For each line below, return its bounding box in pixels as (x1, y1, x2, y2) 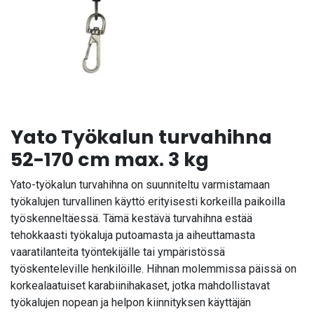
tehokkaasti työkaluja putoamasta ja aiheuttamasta (11, 228, 255, 242)
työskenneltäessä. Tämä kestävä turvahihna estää (11, 211, 252, 225)
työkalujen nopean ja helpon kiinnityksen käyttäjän (11, 295, 251, 309)
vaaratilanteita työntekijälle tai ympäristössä (11, 245, 225, 259)
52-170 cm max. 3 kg (11, 146, 209, 172)
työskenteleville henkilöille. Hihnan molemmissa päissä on (11, 261, 296, 275)
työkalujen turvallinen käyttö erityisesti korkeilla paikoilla (11, 194, 285, 208)
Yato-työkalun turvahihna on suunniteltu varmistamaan (11, 177, 270, 191)
